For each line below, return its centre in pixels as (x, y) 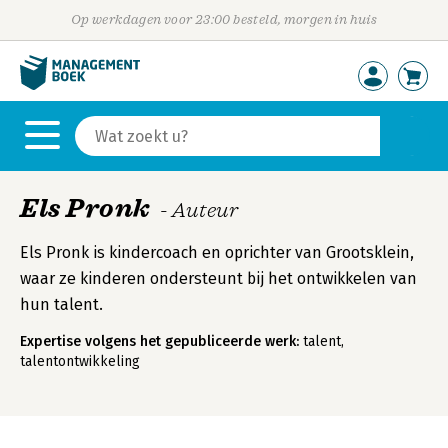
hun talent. (61, 304)
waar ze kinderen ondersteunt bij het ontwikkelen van (218, 278)
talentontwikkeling (80, 361)
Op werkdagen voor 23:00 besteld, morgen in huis (224, 19)
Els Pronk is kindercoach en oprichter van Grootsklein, (217, 252)
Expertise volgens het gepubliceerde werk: (159, 341)
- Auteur (199, 210)
